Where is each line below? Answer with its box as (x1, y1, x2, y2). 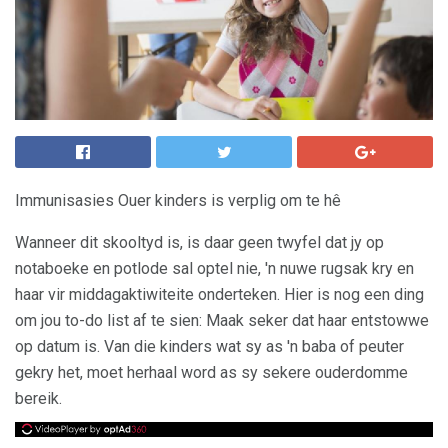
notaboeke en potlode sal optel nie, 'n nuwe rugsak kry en (15, 259, 414, 278)
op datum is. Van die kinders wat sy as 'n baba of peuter (15, 337, 404, 356)
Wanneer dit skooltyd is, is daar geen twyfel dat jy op (15, 233, 384, 252)
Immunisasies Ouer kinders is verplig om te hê (15, 191, 341, 210)
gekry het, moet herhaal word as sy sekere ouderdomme (15, 363, 408, 382)
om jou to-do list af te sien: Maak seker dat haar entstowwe (15, 311, 429, 330)
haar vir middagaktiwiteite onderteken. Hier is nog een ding (15, 285, 424, 304)
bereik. (15, 389, 62, 408)
